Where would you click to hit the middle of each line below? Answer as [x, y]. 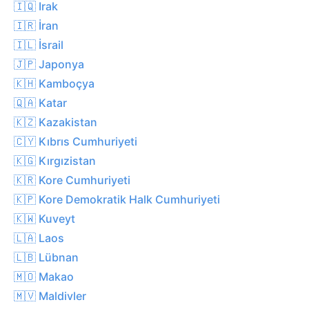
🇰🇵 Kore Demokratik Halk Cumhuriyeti [117, 199]
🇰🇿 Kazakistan [56, 122]
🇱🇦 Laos [39, 238]
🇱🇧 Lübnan [46, 257]
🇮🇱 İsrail [39, 44]
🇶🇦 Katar [40, 102]
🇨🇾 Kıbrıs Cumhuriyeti [76, 141]
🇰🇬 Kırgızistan [55, 160]
